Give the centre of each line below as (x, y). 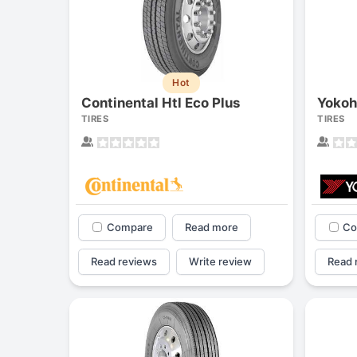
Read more (211, 227)
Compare (130, 227)
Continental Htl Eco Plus (161, 103)
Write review (220, 262)
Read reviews (124, 262)
